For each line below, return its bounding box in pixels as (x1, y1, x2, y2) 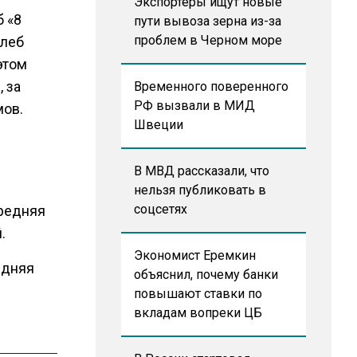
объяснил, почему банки (133, 267, 278, 282)
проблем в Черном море (133, 33, 282, 48)
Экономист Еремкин (133, 248, 256, 263)
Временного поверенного (133, 79, 288, 94)
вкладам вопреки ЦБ (133, 305, 262, 320)
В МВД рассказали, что (133, 163, 269, 178)
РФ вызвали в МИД (133, 98, 255, 113)
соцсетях (133, 202, 187, 217)
